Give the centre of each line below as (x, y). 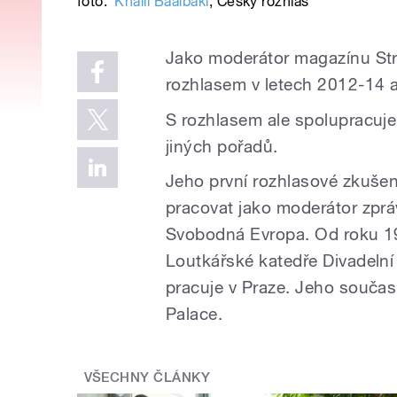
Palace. (195, 314)
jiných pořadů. (225, 146)
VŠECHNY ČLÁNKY (147, 378)
